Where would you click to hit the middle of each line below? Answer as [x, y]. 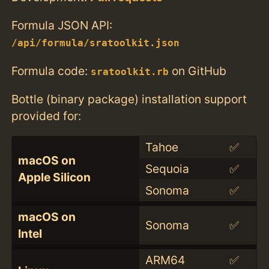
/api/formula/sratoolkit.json [96, 44]
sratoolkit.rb [130, 72]
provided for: [47, 116]
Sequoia [167, 168]
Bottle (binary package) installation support [129, 99]
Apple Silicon [54, 177]
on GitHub [198, 71]
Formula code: [51, 71]
